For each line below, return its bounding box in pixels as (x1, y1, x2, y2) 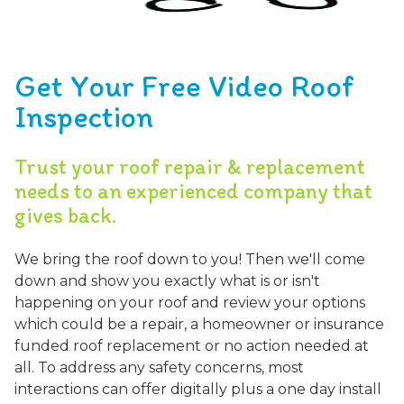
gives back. (14, 201, 116, 228)
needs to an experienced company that (14, 177, 372, 204)
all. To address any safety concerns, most (14, 358, 304, 376)
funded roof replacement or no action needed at (14, 336, 369, 354)
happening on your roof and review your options (14, 293, 365, 311)
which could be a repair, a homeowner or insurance (14, 315, 384, 333)
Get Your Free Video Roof (14, 67, 354, 105)
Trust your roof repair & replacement (14, 152, 365, 179)
